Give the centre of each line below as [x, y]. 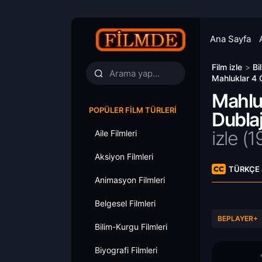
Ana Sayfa [230, 39]
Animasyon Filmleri [130, 180]
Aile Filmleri [116, 133]
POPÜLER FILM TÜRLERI [133, 110]
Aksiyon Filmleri [124, 156]
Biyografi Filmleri [126, 250]
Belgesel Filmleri [125, 203]
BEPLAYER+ [238, 218]
